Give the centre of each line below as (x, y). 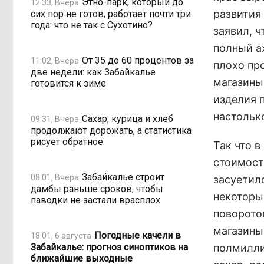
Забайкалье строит (123, 177)
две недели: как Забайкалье (93, 72)
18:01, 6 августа (61, 235)
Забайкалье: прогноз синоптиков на (109, 247)
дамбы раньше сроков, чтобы (97, 189)
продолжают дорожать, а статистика (111, 131)
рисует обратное (67, 142)
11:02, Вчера (55, 60)
